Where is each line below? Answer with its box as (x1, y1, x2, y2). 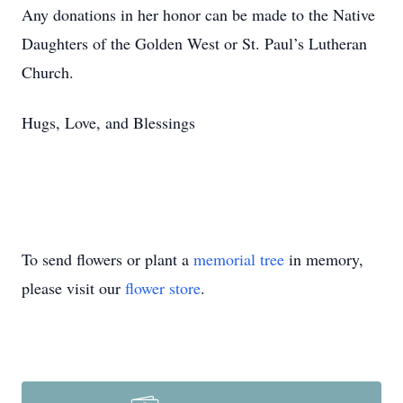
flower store (125, 277, 201, 299)
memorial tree (193, 248, 284, 270)
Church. (22, 61, 74, 83)
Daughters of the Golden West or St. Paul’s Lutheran (22, 32, 367, 54)
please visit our (22, 277, 125, 299)
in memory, (284, 248, 363, 270)
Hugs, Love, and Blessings (22, 112, 195, 133)
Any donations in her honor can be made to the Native (22, 4, 375, 25)
